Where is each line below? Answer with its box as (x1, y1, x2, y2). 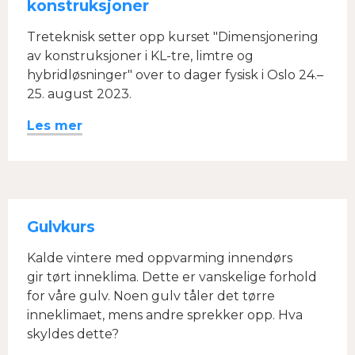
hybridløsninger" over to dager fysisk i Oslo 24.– (27, 67, 323, 82)
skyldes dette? (27, 326, 119, 342)
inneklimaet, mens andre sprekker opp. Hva (27, 307, 303, 323)
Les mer (27, 118, 82, 133)
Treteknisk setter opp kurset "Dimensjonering (27, 29, 319, 44)
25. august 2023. (27, 86, 132, 101)
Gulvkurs (27, 217, 95, 236)
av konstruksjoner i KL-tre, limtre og (27, 48, 254, 63)
